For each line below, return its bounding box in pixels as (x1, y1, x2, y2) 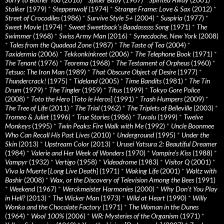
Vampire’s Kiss (151, 148, 191, 157)
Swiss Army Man (59, 31, 106, 40)
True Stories (76, 112, 109, 121)
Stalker (5, 4, 25, 13)
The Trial (75, 103, 99, 112)
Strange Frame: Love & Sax (114, 4, 190, 13)
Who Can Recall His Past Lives (5, 130, 89, 139)
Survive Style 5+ (87, 13, 133, 22)
